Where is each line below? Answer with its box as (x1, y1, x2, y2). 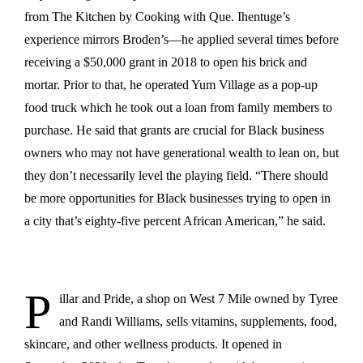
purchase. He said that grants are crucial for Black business (24, 123, 324, 138)
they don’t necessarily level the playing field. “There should (24, 169, 328, 183)
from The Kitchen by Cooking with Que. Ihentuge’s (24, 10, 290, 24)
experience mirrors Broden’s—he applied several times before (24, 32, 339, 47)
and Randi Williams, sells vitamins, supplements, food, (59, 314, 337, 329)
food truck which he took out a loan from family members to (24, 100, 332, 115)
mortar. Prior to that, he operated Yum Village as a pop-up (24, 78, 318, 92)
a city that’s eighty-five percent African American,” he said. (24, 214, 326, 228)
